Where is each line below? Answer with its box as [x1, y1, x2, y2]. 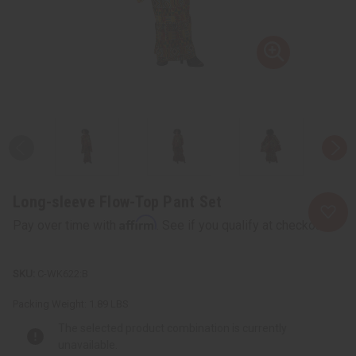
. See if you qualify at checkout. [157, 217, 328, 233]
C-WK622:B [37, 267, 88, 280]
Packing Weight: [13, 297, 87, 310]
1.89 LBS [89, 297, 129, 310]
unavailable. [58, 338, 118, 351]
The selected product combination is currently [58, 321, 287, 335]
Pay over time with [13, 217, 119, 233]
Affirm [119, 214, 157, 230]
